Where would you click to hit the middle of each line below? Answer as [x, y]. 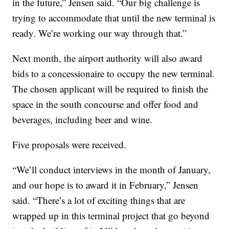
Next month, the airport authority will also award [108, 58]
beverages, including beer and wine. [83, 120]
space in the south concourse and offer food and [106, 104]
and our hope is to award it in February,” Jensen [106, 185]
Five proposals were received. [70, 145]
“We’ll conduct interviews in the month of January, [112, 170]
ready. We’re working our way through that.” [100, 33]
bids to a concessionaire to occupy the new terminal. [114, 74]
